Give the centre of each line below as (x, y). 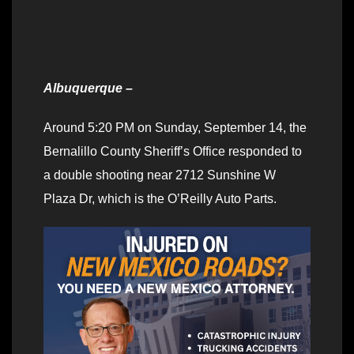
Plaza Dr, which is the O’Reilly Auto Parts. (160, 199)
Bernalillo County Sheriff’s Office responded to (173, 152)
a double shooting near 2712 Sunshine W (160, 175)
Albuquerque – (88, 88)
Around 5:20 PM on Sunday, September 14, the (175, 128)
